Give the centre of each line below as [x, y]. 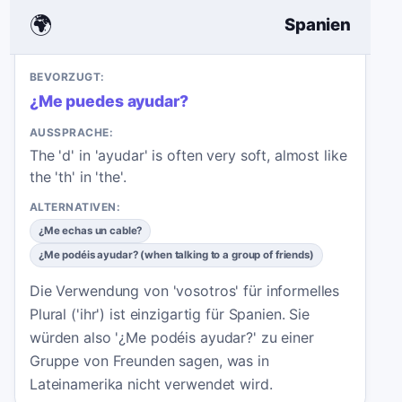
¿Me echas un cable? [90, 230]
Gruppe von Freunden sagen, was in [149, 361]
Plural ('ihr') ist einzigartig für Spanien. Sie [170, 315]
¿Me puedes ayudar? [109, 101]
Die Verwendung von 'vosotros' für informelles [185, 291]
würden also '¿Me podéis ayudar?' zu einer [172, 338]
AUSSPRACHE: [72, 133]
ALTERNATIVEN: [75, 206]
